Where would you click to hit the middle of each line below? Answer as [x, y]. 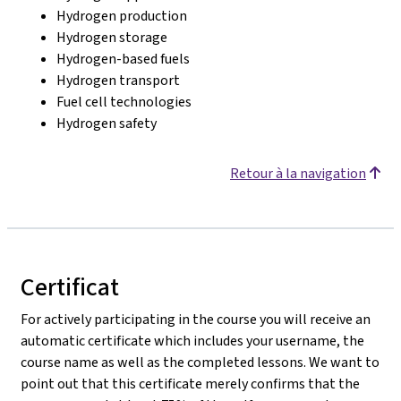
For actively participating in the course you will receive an [196, 319]
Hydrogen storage [112, 37]
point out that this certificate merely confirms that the [190, 383]
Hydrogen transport [118, 80]
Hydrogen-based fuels [123, 58]
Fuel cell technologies [124, 101]
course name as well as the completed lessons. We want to [200, 362]
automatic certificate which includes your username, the [192, 340]
